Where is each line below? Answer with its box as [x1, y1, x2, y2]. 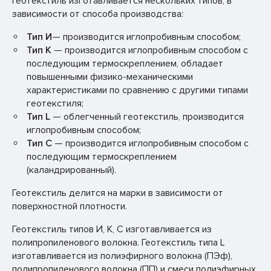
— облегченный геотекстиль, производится [50, 111, 244, 123]
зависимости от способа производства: [12, 8, 183, 20]
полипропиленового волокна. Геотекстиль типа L [12, 237, 225, 249]
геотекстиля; [27, 97, 83, 109]
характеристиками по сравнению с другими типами [27, 84, 248, 96]
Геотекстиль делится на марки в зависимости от [12, 187, 223, 199]
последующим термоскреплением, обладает [27, 57, 223, 70]
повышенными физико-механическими [27, 71, 193, 83]
